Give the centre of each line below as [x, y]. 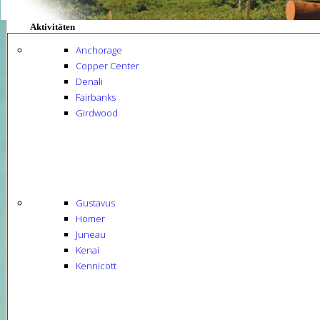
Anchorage [99, 50]
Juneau [91, 234]
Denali [89, 81]
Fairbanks [96, 97]
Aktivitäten [52, 27]
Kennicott [96, 266]
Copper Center [107, 66]
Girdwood [97, 113]
